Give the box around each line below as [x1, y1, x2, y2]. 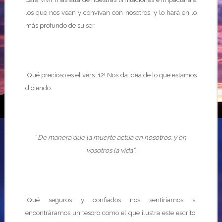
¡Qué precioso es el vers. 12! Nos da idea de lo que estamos [25, 71, 197, 79]
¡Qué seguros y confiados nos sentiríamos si [25, 196, 197, 204]
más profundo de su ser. [25, 21, 96, 29]
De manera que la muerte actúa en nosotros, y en [38, 133, 187, 141]
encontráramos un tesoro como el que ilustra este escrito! [25, 209, 197, 217]
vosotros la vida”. [86, 146, 136, 154]
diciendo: [25, 84, 52, 92]
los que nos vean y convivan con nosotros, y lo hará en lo [25, 8, 197, 16]
